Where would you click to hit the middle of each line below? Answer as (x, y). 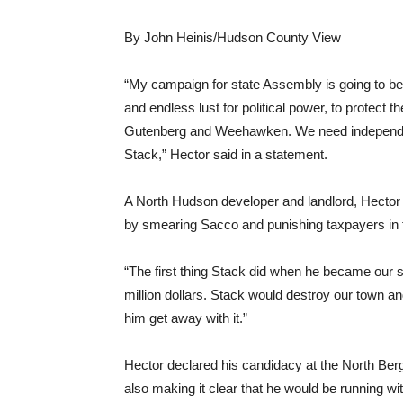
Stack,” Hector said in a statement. (226, 154)
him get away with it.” (186, 318)
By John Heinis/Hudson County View (233, 37)
